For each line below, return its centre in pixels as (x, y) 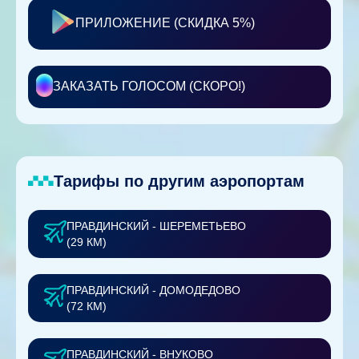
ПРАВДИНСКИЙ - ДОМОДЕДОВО (153, 290)
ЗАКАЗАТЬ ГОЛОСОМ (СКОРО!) (149, 87)
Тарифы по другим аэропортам (179, 181)
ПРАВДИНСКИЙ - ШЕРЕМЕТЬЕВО (156, 226)
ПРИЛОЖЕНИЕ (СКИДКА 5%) (165, 23)
